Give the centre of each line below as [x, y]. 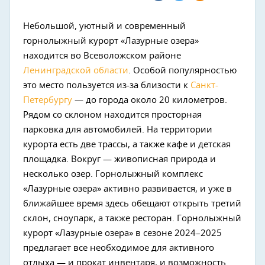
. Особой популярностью [182, 71]
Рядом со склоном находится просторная [112, 115]
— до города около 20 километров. [150, 100]
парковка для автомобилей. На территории [118, 130]
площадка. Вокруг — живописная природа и [119, 159]
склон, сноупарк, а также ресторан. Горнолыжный [132, 219]
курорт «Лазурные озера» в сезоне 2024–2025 [122, 233]
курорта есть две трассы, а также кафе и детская [127, 145]
